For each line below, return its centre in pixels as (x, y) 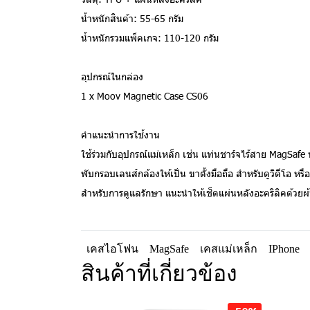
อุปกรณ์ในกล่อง (112, 76)
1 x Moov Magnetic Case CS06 (145, 96)
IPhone (284, 249)
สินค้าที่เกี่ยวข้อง (159, 273)
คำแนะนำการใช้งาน (120, 135)
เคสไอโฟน (112, 249)
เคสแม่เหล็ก (229, 249)
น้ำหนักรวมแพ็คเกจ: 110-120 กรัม (150, 38)
